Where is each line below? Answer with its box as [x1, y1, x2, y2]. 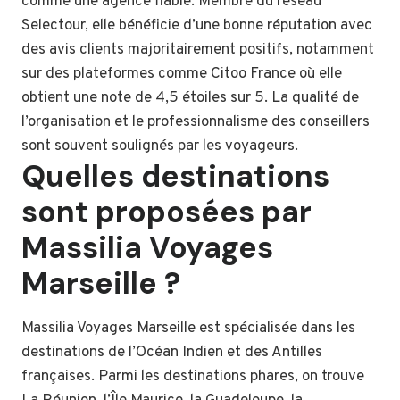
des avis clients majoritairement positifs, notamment [21, 40, 374, 61]
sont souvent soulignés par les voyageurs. [21, 137, 298, 157]
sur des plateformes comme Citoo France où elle [21, 64, 342, 85]
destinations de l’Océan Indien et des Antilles [21, 343, 322, 363]
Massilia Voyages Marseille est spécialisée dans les [21, 319, 355, 339]
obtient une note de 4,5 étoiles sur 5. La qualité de [21, 88, 359, 109]
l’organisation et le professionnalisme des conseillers [21, 112, 370, 133]
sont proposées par [21, 192, 312, 233]
